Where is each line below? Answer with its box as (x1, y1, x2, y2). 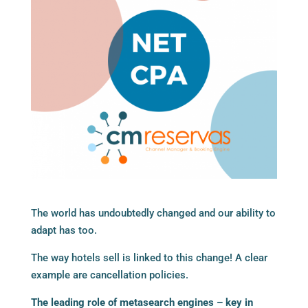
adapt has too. (30, 224, 97, 237)
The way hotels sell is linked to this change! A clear (30, 252, 267, 265)
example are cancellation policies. (30, 269, 188, 282)
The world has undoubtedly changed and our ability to (30, 207, 276, 220)
